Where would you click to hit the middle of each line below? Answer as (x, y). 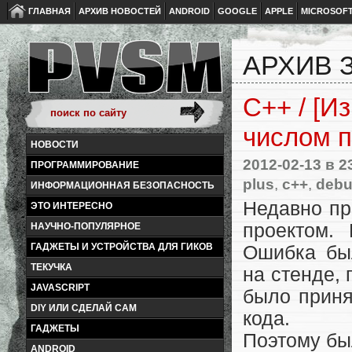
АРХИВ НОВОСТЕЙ (120, 11)
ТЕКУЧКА (51, 267)
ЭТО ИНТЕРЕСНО (71, 206)
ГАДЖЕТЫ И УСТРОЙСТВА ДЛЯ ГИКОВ (122, 247)
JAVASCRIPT (60, 288)
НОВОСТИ (55, 145)
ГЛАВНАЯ (49, 11)
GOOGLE (237, 11)
